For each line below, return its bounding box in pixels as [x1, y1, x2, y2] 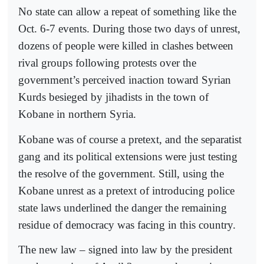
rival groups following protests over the [18, 57, 196, 70]
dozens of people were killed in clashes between [18, 39, 233, 52]
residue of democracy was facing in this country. [18, 218, 236, 231]
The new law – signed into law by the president [18, 243, 232, 256]
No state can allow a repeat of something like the [18, 5, 236, 18]
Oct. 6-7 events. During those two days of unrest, [18, 22, 240, 35]
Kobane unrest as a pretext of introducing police [18, 184, 235, 197]
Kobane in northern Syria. [18, 108, 136, 121]
